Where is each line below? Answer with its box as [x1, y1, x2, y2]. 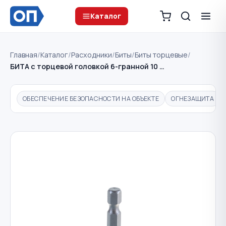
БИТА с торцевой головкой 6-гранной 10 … [10, 62, 164, 71]
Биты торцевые [135, 50, 188, 60]
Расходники [71, 50, 112, 60]
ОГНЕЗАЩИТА [171, 94, 214, 103]
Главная [10, 50, 37, 60]
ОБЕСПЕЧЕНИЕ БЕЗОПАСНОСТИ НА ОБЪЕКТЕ [23, 94, 159, 103]
